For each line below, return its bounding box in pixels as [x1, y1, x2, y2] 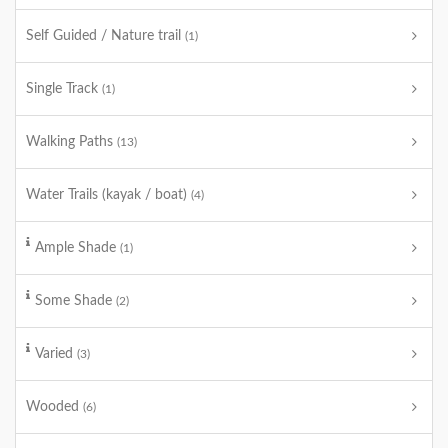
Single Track [26, 82, 102, 96]
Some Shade [35, 294, 116, 308]
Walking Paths [26, 135, 117, 149]
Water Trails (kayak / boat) [26, 188, 191, 202]
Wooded [26, 400, 83, 414]
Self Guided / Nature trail [26, 29, 185, 43]
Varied [35, 347, 77, 361]
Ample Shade [35, 241, 120, 255]
